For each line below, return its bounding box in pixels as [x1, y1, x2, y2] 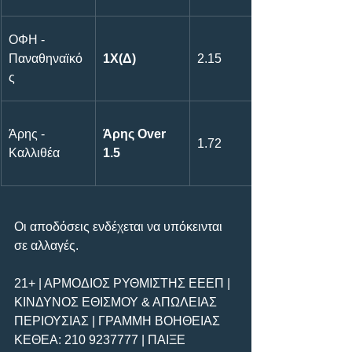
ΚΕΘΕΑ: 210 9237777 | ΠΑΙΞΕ [14, 332, 189, 346]
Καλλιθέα [9, 145, 60, 159]
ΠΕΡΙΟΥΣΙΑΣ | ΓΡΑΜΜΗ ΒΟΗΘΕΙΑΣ [14, 313, 223, 328]
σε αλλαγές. [14, 238, 79, 252]
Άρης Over [103, 126, 169, 141]
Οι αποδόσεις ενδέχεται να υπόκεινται [14, 219, 225, 233]
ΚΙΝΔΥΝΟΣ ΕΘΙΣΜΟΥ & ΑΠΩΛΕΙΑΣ [14, 295, 220, 309]
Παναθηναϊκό [9, 51, 82, 65]
